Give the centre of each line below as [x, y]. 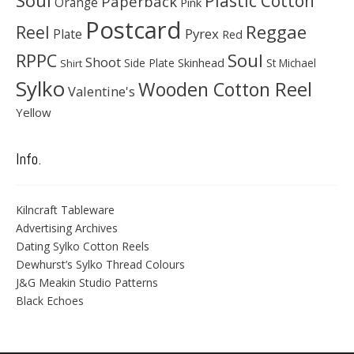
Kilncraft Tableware [65, 209]
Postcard [134, 30]
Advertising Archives [67, 228]
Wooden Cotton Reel [225, 89]
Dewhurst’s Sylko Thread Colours [100, 264]
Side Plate [149, 62]
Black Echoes [50, 300]
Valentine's [102, 91]
